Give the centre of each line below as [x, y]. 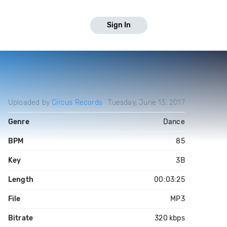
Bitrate [21, 218]
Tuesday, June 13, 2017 [146, 103]
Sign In [119, 25]
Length [21, 180]
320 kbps [170, 218]
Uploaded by [30, 103]
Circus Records [77, 103]
